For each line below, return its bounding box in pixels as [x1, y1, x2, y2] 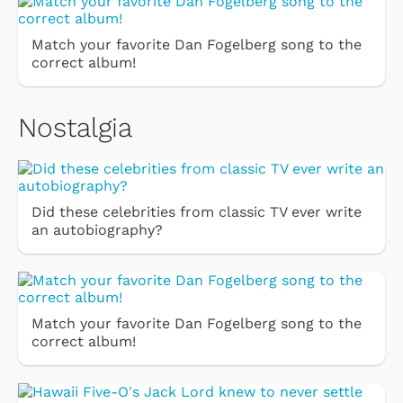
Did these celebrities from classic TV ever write [31, 203, 362, 221]
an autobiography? [31, 221, 163, 239]
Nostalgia [18, 112, 132, 144]
